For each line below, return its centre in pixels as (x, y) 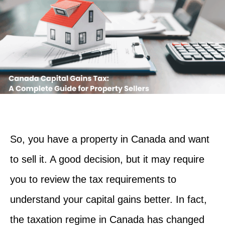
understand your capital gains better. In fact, (108, 199)
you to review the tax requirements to (93, 179)
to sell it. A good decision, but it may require (107, 159)
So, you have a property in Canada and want (110, 139)
